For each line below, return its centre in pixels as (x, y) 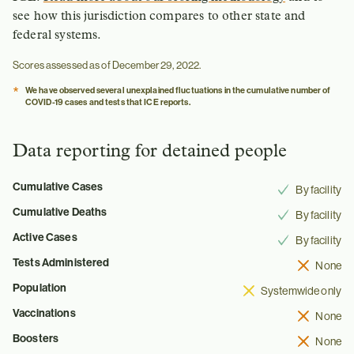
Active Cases (45, 237)
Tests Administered (61, 262)
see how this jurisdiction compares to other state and (159, 17)
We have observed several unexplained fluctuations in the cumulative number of (178, 90)
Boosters (36, 338)
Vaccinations (44, 313)
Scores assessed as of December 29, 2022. (107, 65)
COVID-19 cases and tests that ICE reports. (108, 102)
